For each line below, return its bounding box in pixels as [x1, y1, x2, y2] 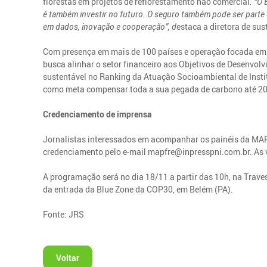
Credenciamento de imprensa [43, 108, 153, 120]
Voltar [56, 252, 80, 263]
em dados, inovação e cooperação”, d [43, 20, 177, 32]
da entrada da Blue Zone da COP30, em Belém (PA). [43, 183, 234, 195]
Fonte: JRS [43, 208, 85, 220]
